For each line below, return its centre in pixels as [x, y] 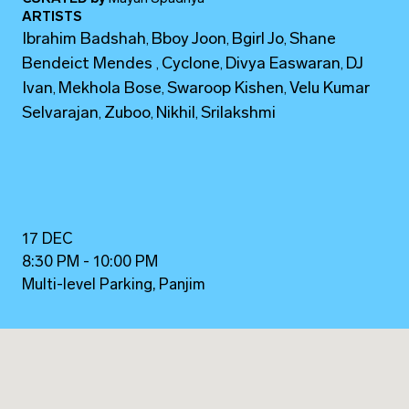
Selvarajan [61, 113]
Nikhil [176, 113]
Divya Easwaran [283, 64]
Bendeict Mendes [89, 64]
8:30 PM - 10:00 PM [90, 262]
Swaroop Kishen [226, 89]
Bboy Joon [189, 39]
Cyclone [191, 64]
